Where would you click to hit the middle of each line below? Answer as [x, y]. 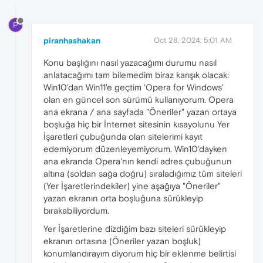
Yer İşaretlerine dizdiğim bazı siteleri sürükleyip [135, 228]
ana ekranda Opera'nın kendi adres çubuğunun [138, 161]
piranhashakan [72, 40]
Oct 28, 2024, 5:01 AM [193, 40]
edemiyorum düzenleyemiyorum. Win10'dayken [135, 149]
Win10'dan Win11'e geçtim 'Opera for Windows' [134, 87]
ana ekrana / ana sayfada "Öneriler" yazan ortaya [140, 112]
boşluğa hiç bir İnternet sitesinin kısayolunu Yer [136, 124]
